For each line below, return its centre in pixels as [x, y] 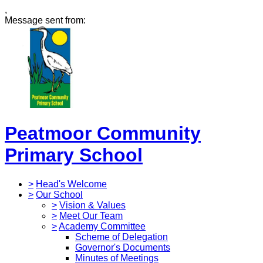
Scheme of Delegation [122, 237]
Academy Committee [102, 226]
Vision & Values [92, 205]
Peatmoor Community [103, 134]
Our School [59, 194]
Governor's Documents [123, 247]
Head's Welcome [71, 184]
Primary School [74, 155]
